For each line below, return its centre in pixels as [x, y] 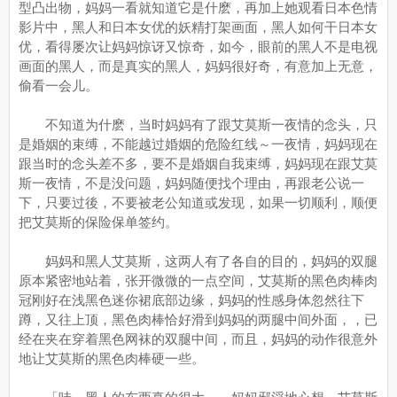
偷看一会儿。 [58, 86]
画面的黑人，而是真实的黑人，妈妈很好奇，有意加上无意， [198, 66]
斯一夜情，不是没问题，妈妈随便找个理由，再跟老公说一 [191, 183]
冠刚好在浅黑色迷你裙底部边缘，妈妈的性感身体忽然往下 [191, 300]
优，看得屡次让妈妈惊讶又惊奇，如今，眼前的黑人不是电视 [198, 47]
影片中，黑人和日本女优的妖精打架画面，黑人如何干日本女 [198, 27]
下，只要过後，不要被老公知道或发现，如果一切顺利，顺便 [198, 202]
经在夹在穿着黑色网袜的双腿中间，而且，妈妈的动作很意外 [198, 339]
